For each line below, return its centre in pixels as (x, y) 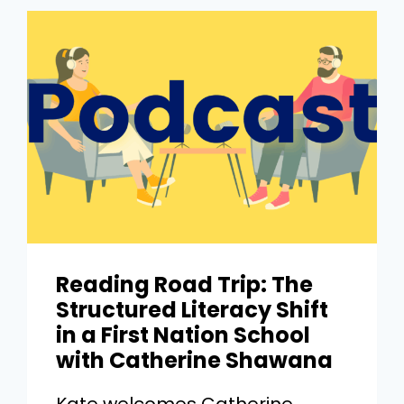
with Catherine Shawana (195, 361)
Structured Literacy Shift (193, 310)
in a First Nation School (184, 335)
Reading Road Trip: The (185, 285)
